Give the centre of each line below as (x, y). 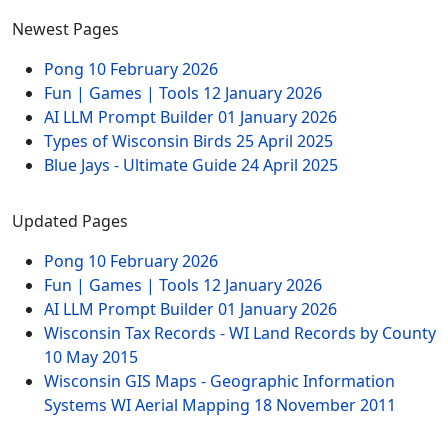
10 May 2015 (91, 357)
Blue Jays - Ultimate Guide (142, 165)
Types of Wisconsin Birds (140, 141)
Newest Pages (65, 29)
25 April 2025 (284, 141)
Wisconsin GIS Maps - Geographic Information (219, 381)
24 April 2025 (289, 165)
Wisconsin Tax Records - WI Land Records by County (240, 333)
